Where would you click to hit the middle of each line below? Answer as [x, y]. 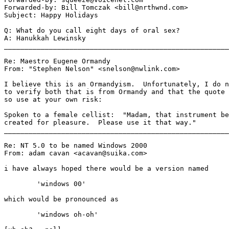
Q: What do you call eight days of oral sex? [92, 31]
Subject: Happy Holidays [51, 15]
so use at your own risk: [53, 100]
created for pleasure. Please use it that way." [100, 123]
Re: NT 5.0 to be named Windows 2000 [76, 146]
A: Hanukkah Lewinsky [45, 38]
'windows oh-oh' [20, 215]
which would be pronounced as [61, 199]
